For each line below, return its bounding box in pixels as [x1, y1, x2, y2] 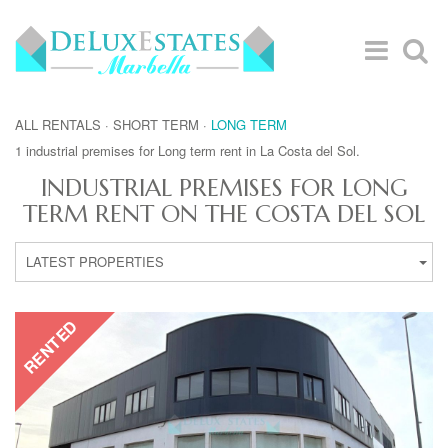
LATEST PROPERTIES [26, 252, 164, 271]
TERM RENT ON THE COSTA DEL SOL [23, 199, 425, 229]
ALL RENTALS [15, 115, 101, 134]
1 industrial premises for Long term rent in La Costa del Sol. [15, 141, 360, 160]
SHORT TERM [113, 115, 199, 134]
